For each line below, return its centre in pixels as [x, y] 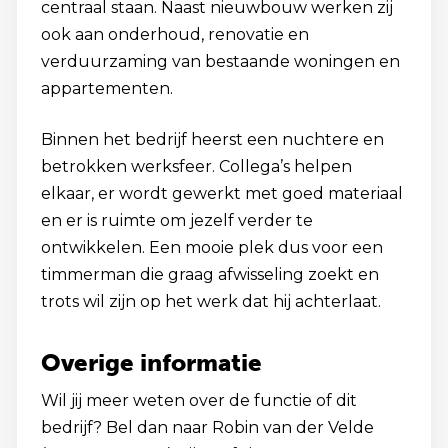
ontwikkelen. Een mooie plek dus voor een [212, 247]
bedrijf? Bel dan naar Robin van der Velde [207, 427]
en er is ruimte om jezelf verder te [177, 220]
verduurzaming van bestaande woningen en [220, 61]
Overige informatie [151, 362]
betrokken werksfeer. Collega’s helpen [196, 166]
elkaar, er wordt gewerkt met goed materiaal [222, 193]
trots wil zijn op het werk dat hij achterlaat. [211, 301]
